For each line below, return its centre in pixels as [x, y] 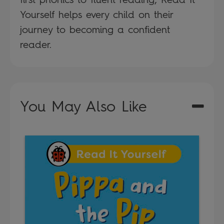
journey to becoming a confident [95, 29]
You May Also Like [83, 106]
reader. [36, 44]
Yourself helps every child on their [96, 14]
